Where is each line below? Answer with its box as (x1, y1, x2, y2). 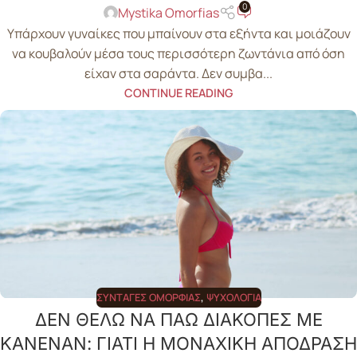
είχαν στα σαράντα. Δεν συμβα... (84, 65, 273, 83)
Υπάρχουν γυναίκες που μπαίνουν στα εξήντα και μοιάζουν (6, 25, 351, 43)
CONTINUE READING (124, 85, 233, 101)
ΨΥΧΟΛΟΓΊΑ (206, 289, 261, 304)
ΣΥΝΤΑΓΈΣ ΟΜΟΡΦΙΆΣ (96, 289, 201, 304)
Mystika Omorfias (118, 3, 220, 22)
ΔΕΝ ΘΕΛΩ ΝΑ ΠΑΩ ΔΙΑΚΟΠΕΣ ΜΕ (34, 309, 323, 331)
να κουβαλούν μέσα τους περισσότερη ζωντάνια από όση (12, 45, 345, 63)
